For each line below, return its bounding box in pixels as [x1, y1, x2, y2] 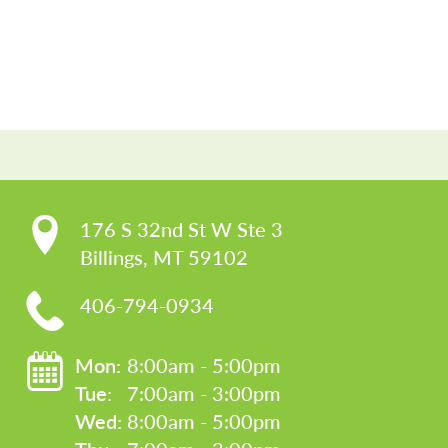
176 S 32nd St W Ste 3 [80, 217, 283, 242]
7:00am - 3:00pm [127, 381, 281, 406]
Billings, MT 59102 [80, 245, 248, 270]
